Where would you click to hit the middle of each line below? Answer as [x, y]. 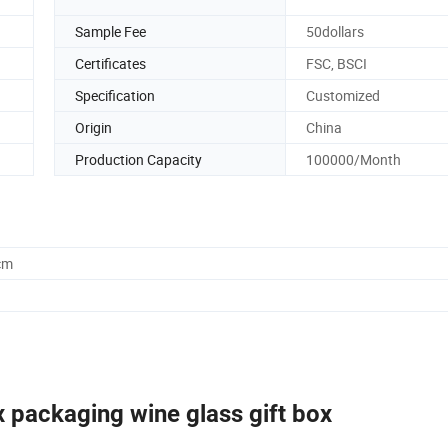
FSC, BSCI [336, 63]
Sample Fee [110, 31]
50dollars [335, 31]
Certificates [110, 63]
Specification [115, 95]
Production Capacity [138, 159]
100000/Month [353, 159]
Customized [343, 95]
